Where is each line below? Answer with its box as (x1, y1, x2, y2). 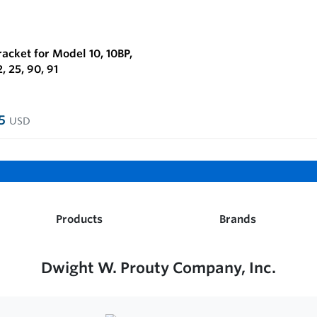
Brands (219, 212, 256, 226)
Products (56, 212, 103, 226)
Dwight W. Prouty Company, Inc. (41, 258, 276, 277)
